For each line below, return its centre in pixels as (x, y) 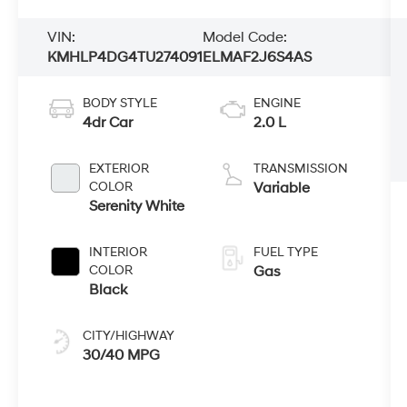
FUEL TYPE (285, 252)
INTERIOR (119, 252)
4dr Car (108, 122)
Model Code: (245, 38)
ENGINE (277, 103)
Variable (281, 188)
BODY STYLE (120, 103)
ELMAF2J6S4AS (258, 58)
